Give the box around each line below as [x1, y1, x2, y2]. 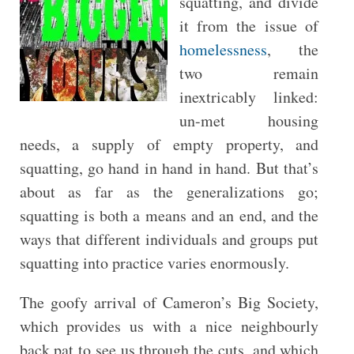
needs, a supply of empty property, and [19, 134, 319, 155]
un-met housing [179, 110, 319, 131]
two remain [179, 62, 319, 84]
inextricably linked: [179, 86, 319, 107]
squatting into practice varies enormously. [19, 252, 289, 273]
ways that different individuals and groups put [19, 228, 319, 250]
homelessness [179, 39, 267, 60]
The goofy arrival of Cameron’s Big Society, [19, 292, 319, 313]
